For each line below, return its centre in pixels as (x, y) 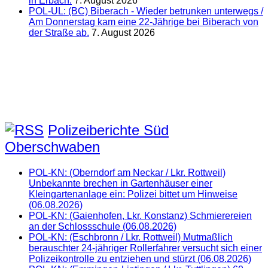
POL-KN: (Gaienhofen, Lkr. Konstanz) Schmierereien (140, 215)
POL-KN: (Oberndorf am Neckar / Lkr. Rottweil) (127, 172)
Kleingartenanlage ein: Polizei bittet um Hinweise (133, 194)
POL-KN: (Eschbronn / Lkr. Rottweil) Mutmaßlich (131, 237)
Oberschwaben (52, 147)
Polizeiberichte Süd (108, 130)
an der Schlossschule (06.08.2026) (103, 226)
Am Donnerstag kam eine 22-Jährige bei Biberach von (144, 22)
